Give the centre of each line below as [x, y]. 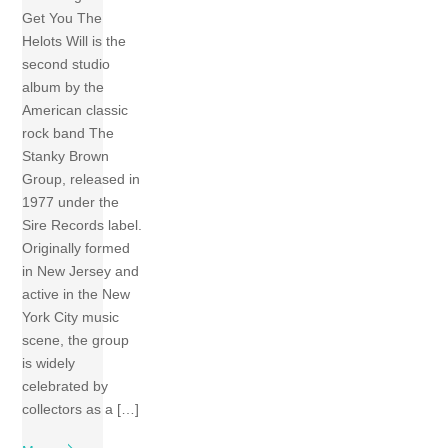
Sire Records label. [82, 225]
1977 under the [71, 202]
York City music [71, 317]
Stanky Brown [66, 156]
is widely [49, 363]
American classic [75, 110]
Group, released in [81, 179]
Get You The [62, 18]
